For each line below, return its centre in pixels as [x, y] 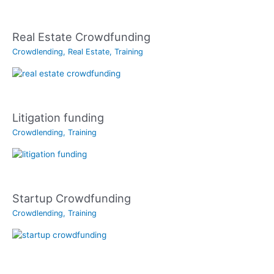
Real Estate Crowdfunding [81, 36]
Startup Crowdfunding [72, 198]
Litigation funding [58, 117]
